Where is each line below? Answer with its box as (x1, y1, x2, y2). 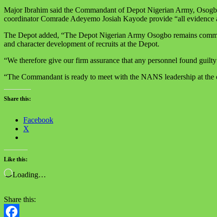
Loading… (13, 170, 46, 179)
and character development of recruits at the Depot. (4, 39, 159, 48)
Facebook (23, 115, 53, 124)
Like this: (4, 155, 28, 163)
